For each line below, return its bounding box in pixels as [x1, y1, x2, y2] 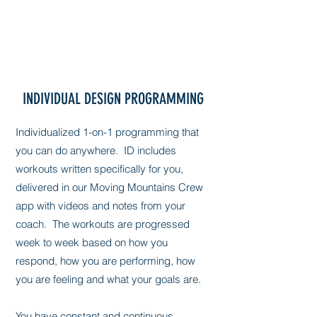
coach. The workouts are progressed [16, 217, 190, 231]
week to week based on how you [16, 236, 168, 249]
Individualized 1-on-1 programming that [16, 125, 199, 139]
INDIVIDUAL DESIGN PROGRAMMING [23, 89, 204, 108]
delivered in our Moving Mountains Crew [16, 180, 203, 194]
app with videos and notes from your [16, 199, 185, 212]
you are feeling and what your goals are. [16, 272, 204, 286]
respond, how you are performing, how [16, 254, 195, 267]
